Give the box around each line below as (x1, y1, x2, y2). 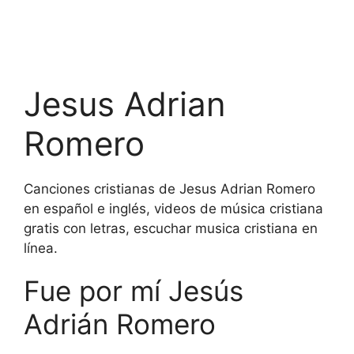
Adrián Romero (24, 307, 216, 341)
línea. (24, 240, 58, 256)
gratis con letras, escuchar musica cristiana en (24, 220, 318, 236)
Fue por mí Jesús (24, 274, 243, 307)
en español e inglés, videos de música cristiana (24, 201, 323, 217)
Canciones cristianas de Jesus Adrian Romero (24, 181, 315, 197)
